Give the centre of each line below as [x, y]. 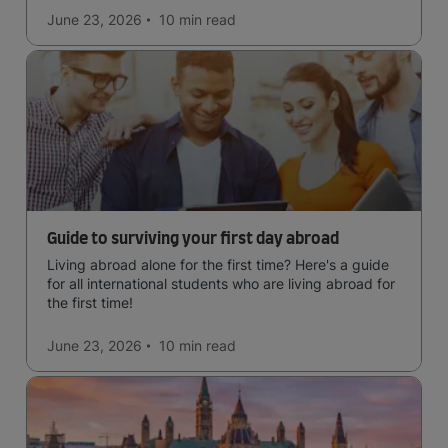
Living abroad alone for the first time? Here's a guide [218, 264]
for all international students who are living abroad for [221, 283]
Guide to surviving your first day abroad [193, 239]
